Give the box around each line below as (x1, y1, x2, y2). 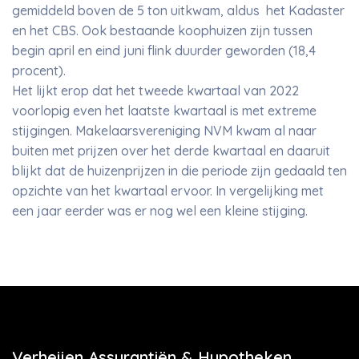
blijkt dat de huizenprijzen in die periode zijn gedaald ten (12, 163, 347, 179)
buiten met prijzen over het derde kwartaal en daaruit (12, 143, 330, 159)
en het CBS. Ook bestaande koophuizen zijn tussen (12, 22, 313, 38)
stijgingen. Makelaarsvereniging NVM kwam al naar (12, 123, 317, 139)
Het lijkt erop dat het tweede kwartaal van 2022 (12, 83, 299, 99)
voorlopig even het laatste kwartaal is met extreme (12, 103, 317, 119)
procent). (12, 63, 66, 79)
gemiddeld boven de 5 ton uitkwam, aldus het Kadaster (12, 2, 345, 18)
